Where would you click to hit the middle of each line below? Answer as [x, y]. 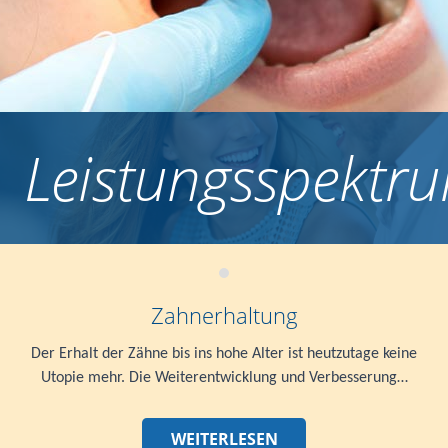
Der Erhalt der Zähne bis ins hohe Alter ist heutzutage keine [224, 353]
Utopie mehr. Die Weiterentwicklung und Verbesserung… [224, 377]
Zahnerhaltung [224, 314]
